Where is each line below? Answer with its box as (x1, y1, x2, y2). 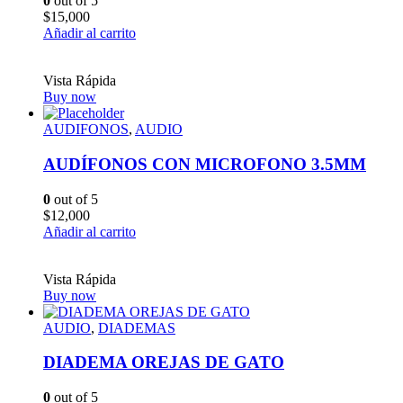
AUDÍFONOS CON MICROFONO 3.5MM (43, 154, 366, 174)
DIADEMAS (98, 319, 175, 336)
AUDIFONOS (43, 121, 129, 138)
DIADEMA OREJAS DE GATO (43, 353, 284, 372)
